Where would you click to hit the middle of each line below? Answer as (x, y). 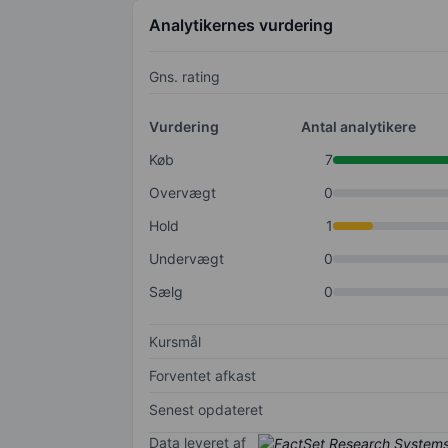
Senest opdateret (206, 410)
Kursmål (175, 342)
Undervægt (186, 259)
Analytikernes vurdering (241, 25)
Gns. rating (184, 77)
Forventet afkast (202, 376)
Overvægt (182, 193)
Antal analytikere (358, 127)
